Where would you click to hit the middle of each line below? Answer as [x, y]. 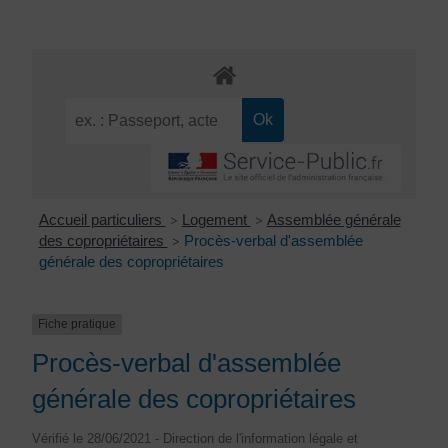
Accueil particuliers [102, 220]
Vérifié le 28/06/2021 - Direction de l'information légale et [195, 438]
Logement [216, 220]
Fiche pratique [77, 324]
